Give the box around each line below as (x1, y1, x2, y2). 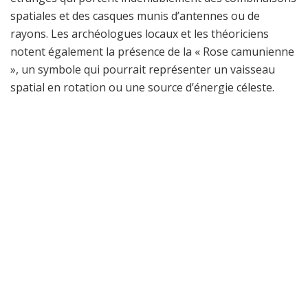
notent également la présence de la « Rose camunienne (10, 43, 294, 59)
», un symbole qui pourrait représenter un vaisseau (10, 61, 275, 77)
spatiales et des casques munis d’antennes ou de (10, 8, 260, 23)
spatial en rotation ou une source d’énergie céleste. (10, 79, 274, 95)
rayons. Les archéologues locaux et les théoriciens (10, 25, 269, 41)
